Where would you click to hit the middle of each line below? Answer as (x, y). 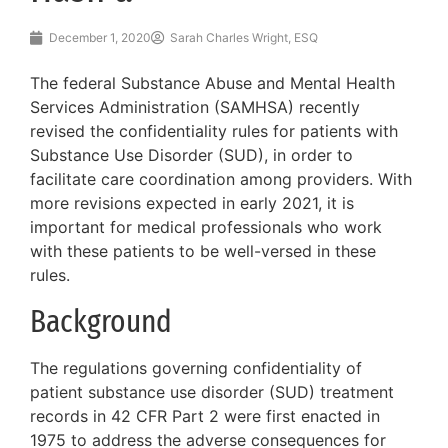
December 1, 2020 (100, 38)
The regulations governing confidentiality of (196, 367)
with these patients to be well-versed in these (203, 251)
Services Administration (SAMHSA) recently (195, 107)
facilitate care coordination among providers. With (221, 179)
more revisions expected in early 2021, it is (192, 203)
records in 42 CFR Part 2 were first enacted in (205, 415)
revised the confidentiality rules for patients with (214, 131)
